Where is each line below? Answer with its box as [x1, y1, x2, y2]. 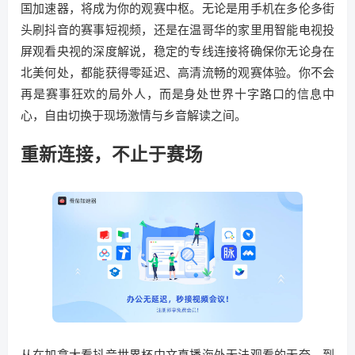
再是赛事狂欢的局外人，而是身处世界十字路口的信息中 [21, 86, 334, 101]
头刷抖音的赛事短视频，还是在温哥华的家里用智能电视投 [21, 22, 334, 37]
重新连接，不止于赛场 [21, 143, 203, 165]
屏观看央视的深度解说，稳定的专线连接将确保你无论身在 [21, 44, 334, 59]
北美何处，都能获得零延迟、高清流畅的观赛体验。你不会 [21, 65, 334, 80]
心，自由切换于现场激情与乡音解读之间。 [21, 108, 246, 123]
